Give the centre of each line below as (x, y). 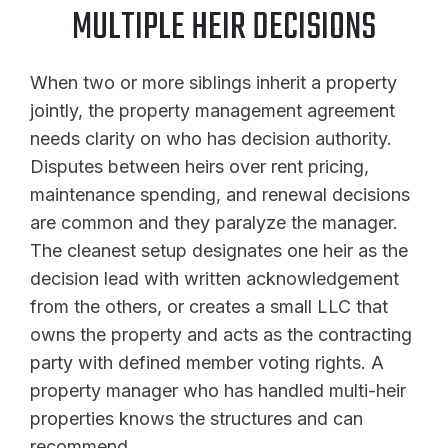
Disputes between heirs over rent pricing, (199, 166)
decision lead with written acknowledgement (214, 278)
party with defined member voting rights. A (207, 362)
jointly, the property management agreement (212, 110)
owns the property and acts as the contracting (221, 334)
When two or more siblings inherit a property (213, 82)
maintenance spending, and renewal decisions (220, 194)
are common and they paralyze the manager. (214, 222)
